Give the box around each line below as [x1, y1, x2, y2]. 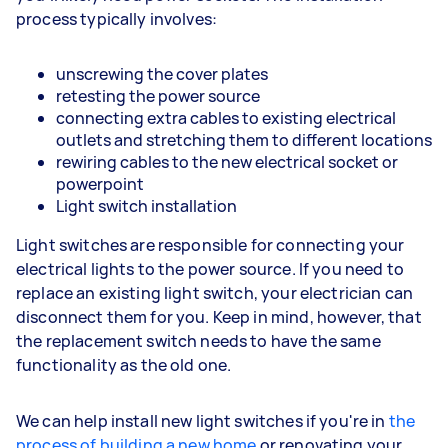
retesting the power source [56, 84, 260, 107]
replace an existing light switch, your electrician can [16, 281, 414, 304]
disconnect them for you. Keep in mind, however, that [16, 305, 422, 328]
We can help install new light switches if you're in [16, 409, 389, 432]
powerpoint [56, 172, 144, 195]
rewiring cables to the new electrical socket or [56, 150, 398, 173]
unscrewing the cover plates [56, 62, 268, 85]
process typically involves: [16, 7, 218, 30]
